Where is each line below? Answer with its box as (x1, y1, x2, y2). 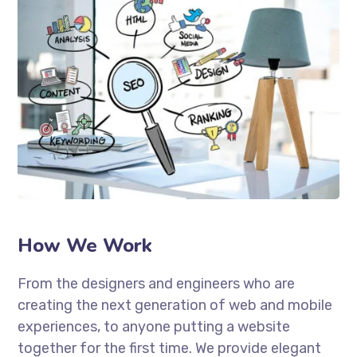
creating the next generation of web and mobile (18, 296, 333, 314)
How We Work (18, 232, 153, 258)
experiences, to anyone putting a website (18, 317, 291, 335)
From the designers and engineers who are (18, 274, 296, 292)
